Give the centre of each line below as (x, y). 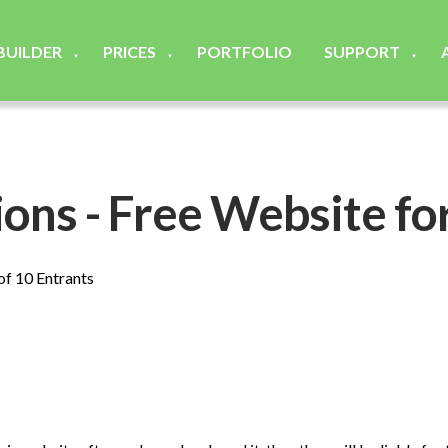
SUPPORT (361, 51)
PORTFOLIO (244, 51)
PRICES (129, 51)
